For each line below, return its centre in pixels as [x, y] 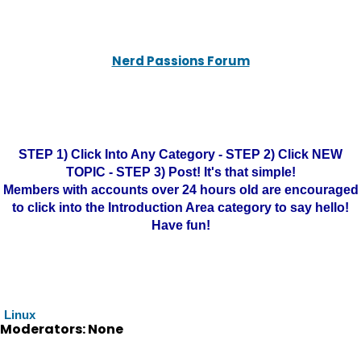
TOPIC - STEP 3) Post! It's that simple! [180, 172]
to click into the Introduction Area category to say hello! [180, 207]
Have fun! [180, 225]
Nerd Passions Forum [180, 61]
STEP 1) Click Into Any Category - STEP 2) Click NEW [180, 154]
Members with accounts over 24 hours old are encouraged [180, 190]
